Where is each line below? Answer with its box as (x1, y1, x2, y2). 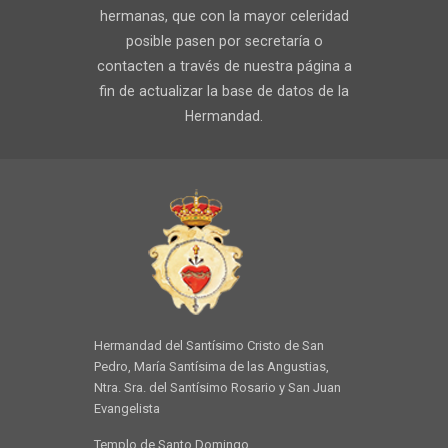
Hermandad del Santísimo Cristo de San (94, 338, 324, 354)
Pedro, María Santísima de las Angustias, (94, 359, 329, 375)
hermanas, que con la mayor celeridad (99, 8, 349, 25)
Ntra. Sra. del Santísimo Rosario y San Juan (94, 380, 341, 396)
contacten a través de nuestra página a (96, 58, 352, 75)
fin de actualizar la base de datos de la (99, 83, 349, 100)
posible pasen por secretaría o (125, 33, 323, 50)
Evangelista (94, 401, 160, 417)
